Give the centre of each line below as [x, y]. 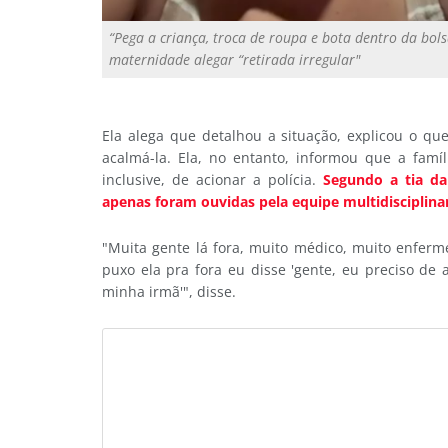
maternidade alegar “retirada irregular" [234, 60]
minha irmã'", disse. [169, 292]
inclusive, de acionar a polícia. [212, 179]
